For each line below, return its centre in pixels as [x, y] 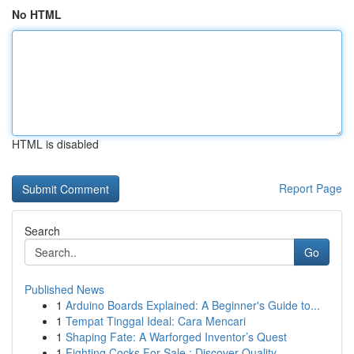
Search [42, 231]
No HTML [37, 14]
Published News [64, 289]
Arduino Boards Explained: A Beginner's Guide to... [193, 305]
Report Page [311, 188]
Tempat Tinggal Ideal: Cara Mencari [156, 321]
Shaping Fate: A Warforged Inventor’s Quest [176, 337]
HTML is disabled [55, 144]
